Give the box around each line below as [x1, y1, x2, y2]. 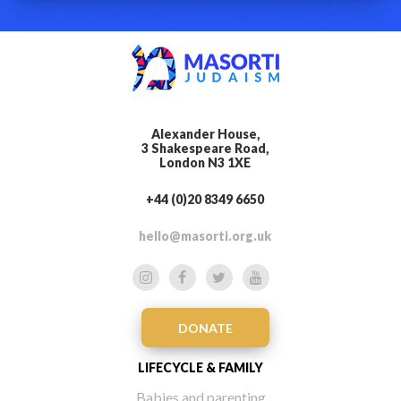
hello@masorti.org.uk [139, 228, 271, 243]
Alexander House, [150, 126, 260, 141]
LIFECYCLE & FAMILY [138, 360, 263, 375]
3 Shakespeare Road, [141, 141, 269, 156]
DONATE [177, 320, 233, 336]
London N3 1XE [159, 155, 251, 170]
